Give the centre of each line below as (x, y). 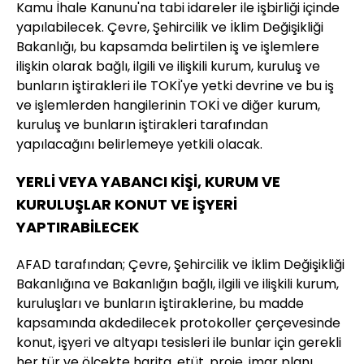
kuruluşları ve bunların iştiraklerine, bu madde (160, 304)
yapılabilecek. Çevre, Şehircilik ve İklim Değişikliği (170, 28)
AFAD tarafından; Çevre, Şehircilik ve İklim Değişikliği (180, 265)
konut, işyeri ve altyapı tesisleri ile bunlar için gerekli (179, 343)
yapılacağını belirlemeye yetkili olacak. (139, 145)
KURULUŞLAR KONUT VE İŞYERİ (127, 205)
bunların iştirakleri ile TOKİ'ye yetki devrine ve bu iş (175, 86)
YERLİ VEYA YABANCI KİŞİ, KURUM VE (148, 182)
